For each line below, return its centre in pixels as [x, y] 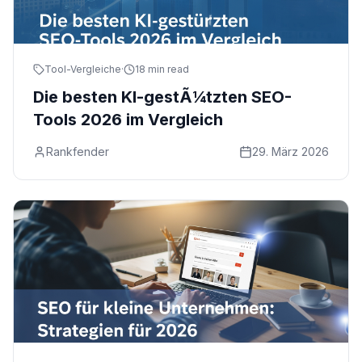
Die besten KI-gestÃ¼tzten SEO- [162, 97]
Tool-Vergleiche [83, 69]
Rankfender [78, 152]
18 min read [162, 69]
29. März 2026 [290, 152]
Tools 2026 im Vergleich [128, 120]
